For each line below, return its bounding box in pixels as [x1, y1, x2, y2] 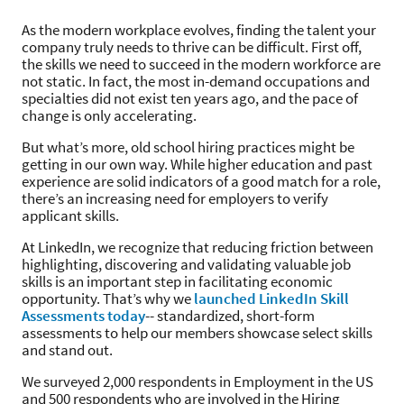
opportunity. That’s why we [22, 289, 194, 308]
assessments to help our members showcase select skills [22, 323, 372, 343]
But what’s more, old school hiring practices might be [22, 137, 354, 157]
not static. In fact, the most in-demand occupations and [22, 71, 370, 91]
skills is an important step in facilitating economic [22, 271, 333, 291]
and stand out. [22, 340, 115, 360]
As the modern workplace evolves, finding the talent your [22, 20, 376, 40]
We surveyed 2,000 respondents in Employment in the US [22, 372, 373, 391]
